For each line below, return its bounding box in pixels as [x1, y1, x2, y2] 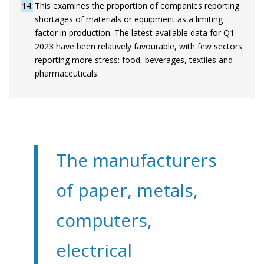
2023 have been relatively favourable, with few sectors [35, 41, 242, 52]
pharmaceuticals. [35, 68, 99, 80]
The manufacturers [55, 148, 217, 173]
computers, [55, 208, 152, 233]
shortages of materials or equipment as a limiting [35, 14, 223, 25]
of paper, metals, [55, 178, 198, 203]
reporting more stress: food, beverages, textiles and [35, 54, 233, 66]
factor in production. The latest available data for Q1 [35, 27, 235, 39]
